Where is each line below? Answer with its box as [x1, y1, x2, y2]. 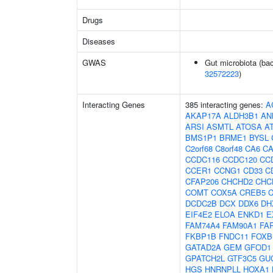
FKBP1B [185, 230, 216, 242]
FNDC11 [219, 230, 249, 242]
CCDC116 [185, 154, 220, 165]
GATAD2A [185, 241, 221, 253]
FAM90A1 [222, 219, 257, 231]
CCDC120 [222, 154, 257, 165]
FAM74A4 [185, 219, 220, 231]
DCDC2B [185, 197, 217, 209]
